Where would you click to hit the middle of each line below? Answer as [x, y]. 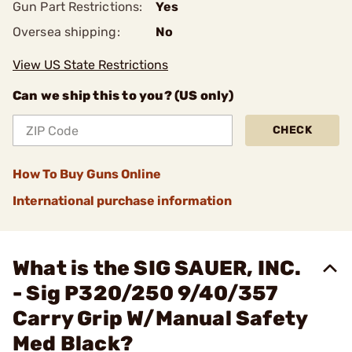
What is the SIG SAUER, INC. [157, 268]
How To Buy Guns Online [87, 174]
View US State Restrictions [90, 65]
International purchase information [122, 201]
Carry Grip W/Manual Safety [160, 319]
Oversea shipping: [66, 32]
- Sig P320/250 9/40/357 [146, 293]
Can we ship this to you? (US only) [123, 95]
